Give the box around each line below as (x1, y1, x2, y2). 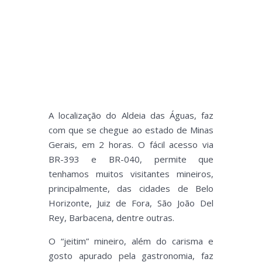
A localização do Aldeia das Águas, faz (48, 109, 214, 122)
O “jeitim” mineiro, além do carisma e (48, 235, 214, 247)
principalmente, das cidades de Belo (48, 182, 214, 195)
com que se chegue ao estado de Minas (48, 124, 214, 136)
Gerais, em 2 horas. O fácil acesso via (48, 139, 214, 151)
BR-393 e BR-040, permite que (48, 153, 214, 166)
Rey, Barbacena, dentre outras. (48, 212, 174, 224)
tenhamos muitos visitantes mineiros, (48, 168, 214, 180)
